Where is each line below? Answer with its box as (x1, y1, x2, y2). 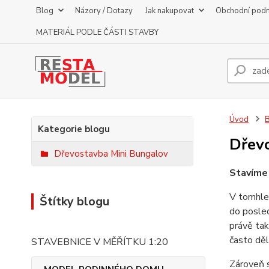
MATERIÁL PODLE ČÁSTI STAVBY (36, 27, 159, 38)
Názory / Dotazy (75, 5, 133, 16)
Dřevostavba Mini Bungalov (54, 148, 168, 160)
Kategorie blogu (38, 123, 110, 135)
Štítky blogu (40, 193, 109, 210)
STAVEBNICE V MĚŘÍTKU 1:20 (31, 235, 168, 249)
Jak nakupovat (145, 5, 194, 16)
